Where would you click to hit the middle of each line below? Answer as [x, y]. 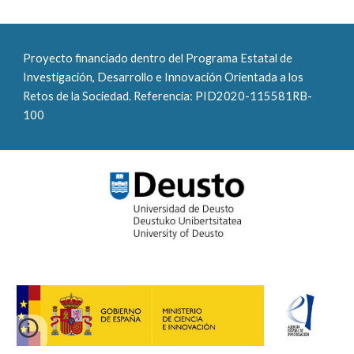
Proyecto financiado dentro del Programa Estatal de [158, 58]
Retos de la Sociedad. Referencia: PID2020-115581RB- [168, 96]
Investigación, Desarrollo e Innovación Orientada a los [164, 77]
